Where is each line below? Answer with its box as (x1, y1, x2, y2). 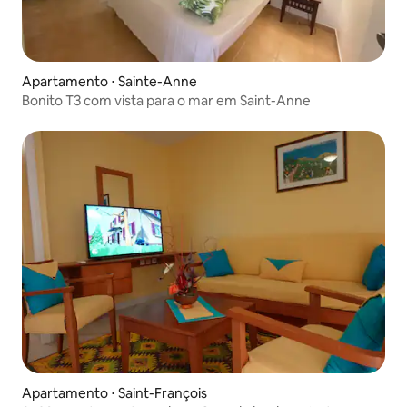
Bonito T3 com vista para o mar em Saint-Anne (22, 92, 311, 110)
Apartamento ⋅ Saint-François (22, 384, 207, 402)
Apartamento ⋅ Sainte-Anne (22, 73, 197, 91)
